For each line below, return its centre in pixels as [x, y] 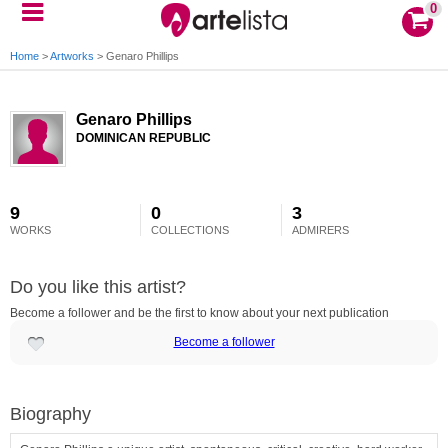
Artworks [72, 56]
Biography [50, 414]
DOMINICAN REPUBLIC [143, 138]
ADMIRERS [321, 230]
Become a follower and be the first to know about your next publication [199, 313]
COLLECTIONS [190, 230]
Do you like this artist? [98, 287]
